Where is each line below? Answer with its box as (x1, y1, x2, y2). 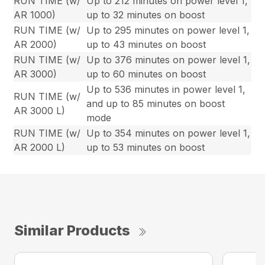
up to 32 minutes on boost (86, 9, 205, 21)
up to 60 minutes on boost (86, 68, 206, 80)
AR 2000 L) (14, 141, 66, 154)
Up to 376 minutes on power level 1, (86, 54, 251, 66)
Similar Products (14, 222, 130, 240)
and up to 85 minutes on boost (86, 98, 225, 110)
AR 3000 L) (14, 105, 66, 117)
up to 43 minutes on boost (86, 38, 206, 51)
